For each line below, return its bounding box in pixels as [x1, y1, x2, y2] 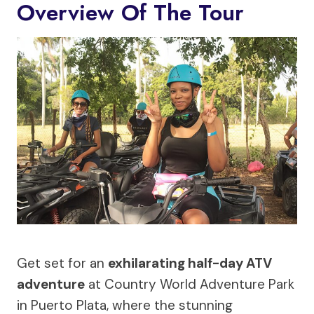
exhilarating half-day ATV [108, 254, 272, 272]
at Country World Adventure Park [85, 275, 294, 293]
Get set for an [17, 254, 108, 272]
